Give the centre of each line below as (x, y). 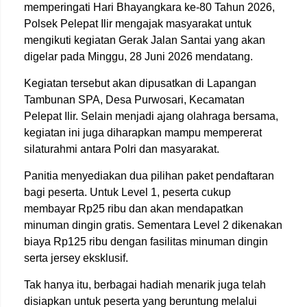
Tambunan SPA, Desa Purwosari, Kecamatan (134, 100)
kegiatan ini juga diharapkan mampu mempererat (143, 133)
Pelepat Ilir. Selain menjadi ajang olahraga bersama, (151, 116)
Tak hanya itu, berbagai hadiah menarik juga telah (145, 285)
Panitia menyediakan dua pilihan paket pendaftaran (149, 176)
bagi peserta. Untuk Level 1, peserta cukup (127, 192)
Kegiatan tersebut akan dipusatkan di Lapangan (140, 83)
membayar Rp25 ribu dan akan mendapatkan (134, 209)
